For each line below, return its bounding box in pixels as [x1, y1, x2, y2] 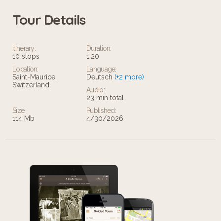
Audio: [86, 85, 105, 94]
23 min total [86, 93, 124, 102]
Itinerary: [12, 44, 36, 52]
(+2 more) [114, 73, 144, 81]
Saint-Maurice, [12, 73, 57, 81]
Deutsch [86, 73, 114, 81]
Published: [86, 106, 116, 114]
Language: [86, 65, 116, 73]
